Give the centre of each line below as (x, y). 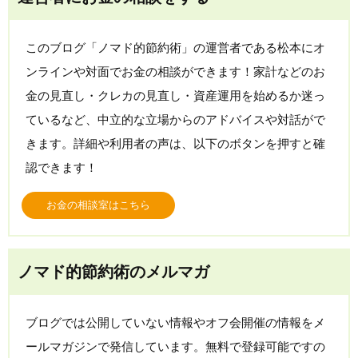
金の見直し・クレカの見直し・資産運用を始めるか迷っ (175, 96)
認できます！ (62, 168)
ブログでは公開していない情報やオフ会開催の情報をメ (175, 323)
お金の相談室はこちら (98, 205)
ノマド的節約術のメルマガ (113, 272)
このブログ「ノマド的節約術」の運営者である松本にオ (175, 48)
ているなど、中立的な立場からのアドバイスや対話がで (175, 120)
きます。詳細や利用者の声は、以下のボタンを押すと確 (175, 144)
